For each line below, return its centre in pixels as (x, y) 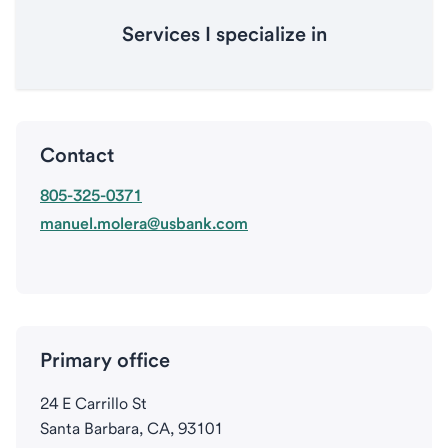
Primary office (105, 360)
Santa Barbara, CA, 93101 (131, 428)
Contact (77, 155)
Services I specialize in (224, 34)
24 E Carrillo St (93, 403)
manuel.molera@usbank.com (144, 223)
